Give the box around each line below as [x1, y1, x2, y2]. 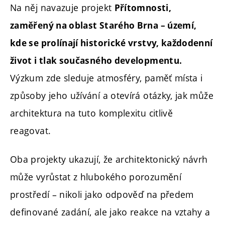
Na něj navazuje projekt [10, 1, 115, 14]
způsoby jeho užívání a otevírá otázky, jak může [10, 89, 213, 101]
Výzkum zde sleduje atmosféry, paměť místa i [10, 71, 203, 84]
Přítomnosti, [114, 2, 171, 14]
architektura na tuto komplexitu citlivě [10, 106, 173, 119]
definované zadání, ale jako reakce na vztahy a [10, 206, 210, 218]
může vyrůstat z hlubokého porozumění [10, 171, 181, 183]
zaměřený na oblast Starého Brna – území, [10, 19, 197, 31]
